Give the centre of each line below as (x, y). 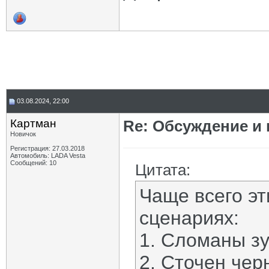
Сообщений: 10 (33, 163)
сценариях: (189, 218)
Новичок (23, 134)
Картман (33, 123)
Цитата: (163, 170)
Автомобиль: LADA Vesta (48, 156)
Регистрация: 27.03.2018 (47, 148)
